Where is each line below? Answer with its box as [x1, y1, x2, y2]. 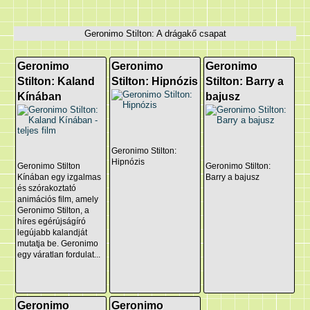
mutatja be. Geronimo [17, 239, 99, 249]
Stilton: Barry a [206, 75, 284, 87]
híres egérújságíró [17, 217, 86, 227]
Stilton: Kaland [17, 75, 95, 87]
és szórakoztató [17, 183, 77, 194]
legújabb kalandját [17, 228, 88, 238]
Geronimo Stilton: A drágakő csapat [84, 28, 226, 39]
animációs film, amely [17, 194, 99, 205]
